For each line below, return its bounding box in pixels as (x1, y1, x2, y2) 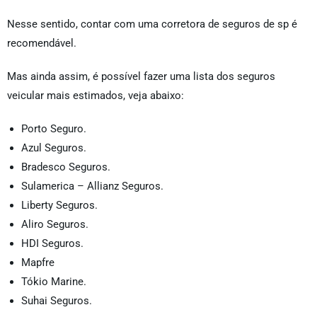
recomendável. (7, 37, 76, 50)
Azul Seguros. (21, 142, 86, 155)
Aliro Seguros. (21, 218, 88, 231)
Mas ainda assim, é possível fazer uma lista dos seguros (7, 70, 275, 83)
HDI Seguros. (21, 237, 83, 250)
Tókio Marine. (21, 275, 86, 289)
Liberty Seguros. (21, 199, 98, 212)
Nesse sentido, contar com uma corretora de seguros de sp (7, 18, 289, 31)
